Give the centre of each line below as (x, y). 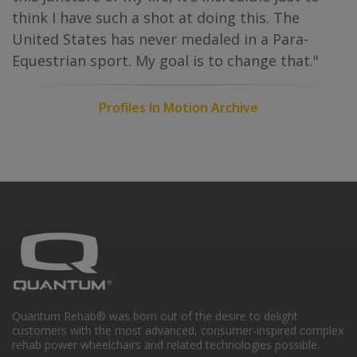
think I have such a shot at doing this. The (156, 18)
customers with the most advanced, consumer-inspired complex (178, 330)
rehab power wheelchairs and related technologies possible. (166, 345)
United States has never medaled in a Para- (160, 39)
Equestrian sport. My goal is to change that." (165, 61)
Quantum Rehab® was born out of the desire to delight (155, 316)
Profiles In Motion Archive (178, 108)
